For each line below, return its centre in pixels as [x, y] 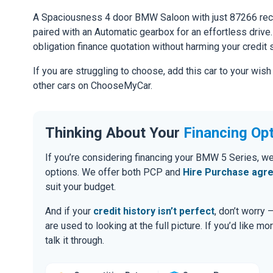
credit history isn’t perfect [154, 211]
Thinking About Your [114, 133]
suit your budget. [80, 186]
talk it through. [75, 240]
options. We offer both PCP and [114, 172]
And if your [69, 211]
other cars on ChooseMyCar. [93, 86]
